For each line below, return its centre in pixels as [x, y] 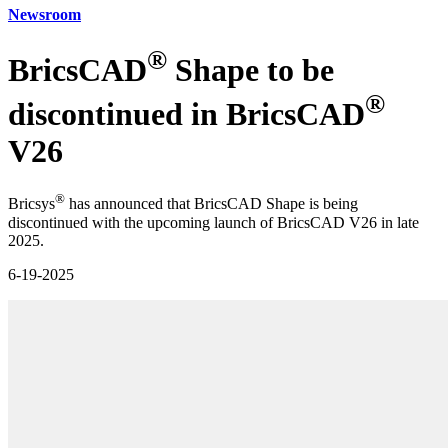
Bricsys [31, 204]
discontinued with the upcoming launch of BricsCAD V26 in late [213, 222]
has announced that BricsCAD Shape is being [211, 204]
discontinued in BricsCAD [186, 113]
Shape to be [250, 70]
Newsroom [44, 14]
